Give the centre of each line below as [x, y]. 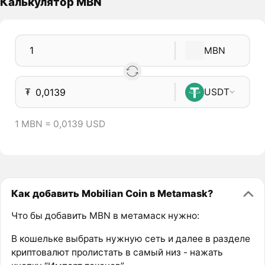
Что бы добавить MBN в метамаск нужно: [105, 216]
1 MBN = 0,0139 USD [60, 124]
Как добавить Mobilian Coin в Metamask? [112, 193]
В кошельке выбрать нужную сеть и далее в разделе [130, 238]
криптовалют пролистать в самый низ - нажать [117, 252]
